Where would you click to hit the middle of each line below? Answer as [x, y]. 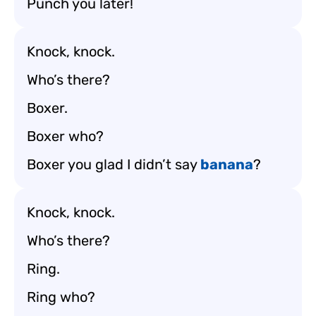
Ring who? [61, 297]
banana [227, 164]
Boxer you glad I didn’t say [114, 164]
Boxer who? [65, 136]
